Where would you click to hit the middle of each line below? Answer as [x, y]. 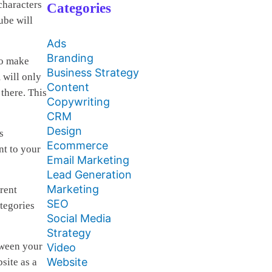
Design [64, 131]
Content [68, 87]
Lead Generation [89, 175]
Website [67, 262]
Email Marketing [88, 160]
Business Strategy [93, 73]
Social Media [79, 218]
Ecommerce [77, 145]
